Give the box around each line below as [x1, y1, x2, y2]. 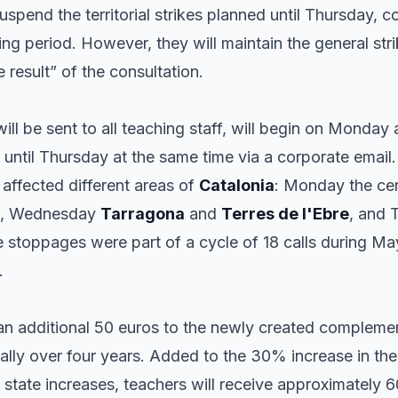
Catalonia [199, 176, 275, 195]
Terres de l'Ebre [221, 204, 349, 223]
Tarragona [100, 204, 185, 223]
